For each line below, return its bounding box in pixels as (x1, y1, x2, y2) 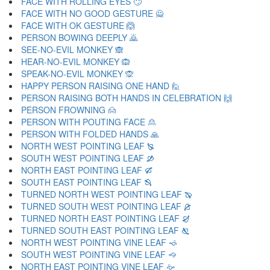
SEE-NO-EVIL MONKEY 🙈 (21, 43, 124, 55)
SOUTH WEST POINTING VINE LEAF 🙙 (21, 248, 177, 260)
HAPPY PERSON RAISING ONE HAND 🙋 (21, 80, 180, 92)
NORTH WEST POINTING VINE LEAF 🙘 (21, 236, 177, 248)
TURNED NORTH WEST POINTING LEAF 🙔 (21, 188, 192, 200)
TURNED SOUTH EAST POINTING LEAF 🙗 (21, 224, 189, 236)
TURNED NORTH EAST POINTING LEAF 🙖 (21, 212, 189, 224)
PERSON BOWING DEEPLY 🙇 (21, 31, 138, 43)
